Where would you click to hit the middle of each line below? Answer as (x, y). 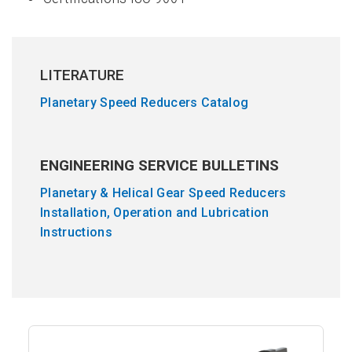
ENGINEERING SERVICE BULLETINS (159, 165)
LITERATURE (82, 75)
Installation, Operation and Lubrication (155, 213)
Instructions (76, 232)
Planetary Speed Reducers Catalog (145, 103)
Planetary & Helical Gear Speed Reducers (163, 193)
